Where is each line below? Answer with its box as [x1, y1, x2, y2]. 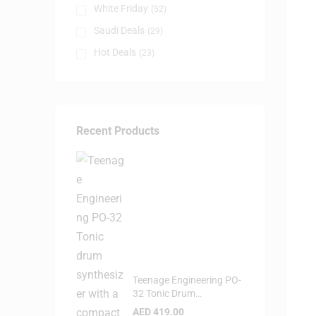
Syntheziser [133, 301, 183, 313]
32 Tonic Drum [133, 288, 195, 300]
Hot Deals [93, 46, 136, 58]
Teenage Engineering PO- [133, 274, 241, 286]
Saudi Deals [93, 24, 145, 36]
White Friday [93, 2, 148, 14]
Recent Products [76, 123, 159, 138]
